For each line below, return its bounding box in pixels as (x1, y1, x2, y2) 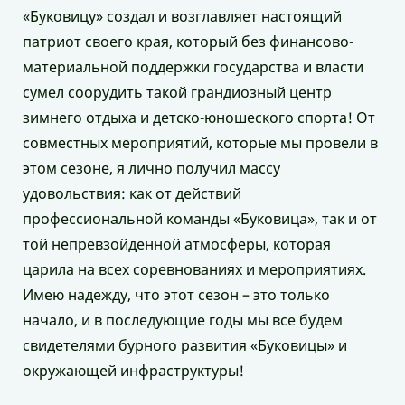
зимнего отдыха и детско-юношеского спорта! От (23, 107, 375, 127)
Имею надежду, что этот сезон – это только (23, 284, 330, 305)
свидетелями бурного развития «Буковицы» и (23, 334, 347, 355)
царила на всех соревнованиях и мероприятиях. (23, 259, 366, 279)
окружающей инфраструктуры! (23, 360, 244, 381)
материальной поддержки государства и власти (23, 56, 363, 77)
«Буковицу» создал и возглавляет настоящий (23, 5, 342, 26)
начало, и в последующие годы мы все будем (23, 309, 343, 330)
